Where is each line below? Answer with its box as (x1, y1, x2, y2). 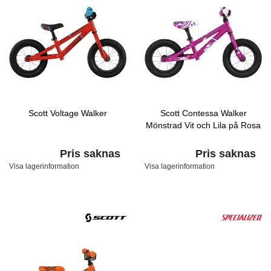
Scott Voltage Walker (28, 108, 107, 118)
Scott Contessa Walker (160, 108, 247, 118)
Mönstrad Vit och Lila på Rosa (146, 120, 261, 130)
